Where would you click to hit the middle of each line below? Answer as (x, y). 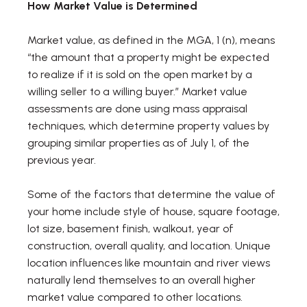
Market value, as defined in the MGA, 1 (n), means (151, 40)
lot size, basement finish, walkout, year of (131, 228)
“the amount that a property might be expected (148, 57)
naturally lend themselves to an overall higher (142, 280)
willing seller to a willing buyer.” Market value (137, 91)
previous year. (62, 160)
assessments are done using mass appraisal (137, 108)
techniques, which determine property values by (148, 125)
